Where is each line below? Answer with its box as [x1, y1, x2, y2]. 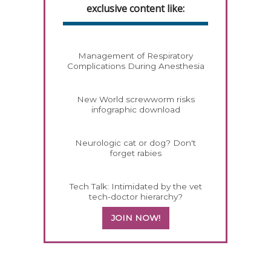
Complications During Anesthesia [67, 61, 204, 71]
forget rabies [109, 148, 162, 158]
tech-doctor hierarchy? [88, 192, 183, 202]
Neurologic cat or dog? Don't [75, 138, 196, 148]
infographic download [91, 105, 180, 115]
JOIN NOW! [111, 213, 160, 223]
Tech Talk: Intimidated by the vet [69, 181, 202, 192]
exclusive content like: [87, 2, 184, 16]
